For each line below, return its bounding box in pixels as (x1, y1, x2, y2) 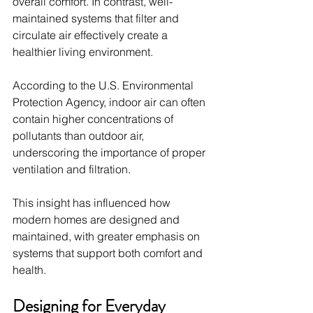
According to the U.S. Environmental (13, 78, 196, 92)
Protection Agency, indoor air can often (13, 94, 208, 109)
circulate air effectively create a (13, 27, 170, 42)
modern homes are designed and (13, 212, 182, 226)
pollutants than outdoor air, (13, 128, 147, 143)
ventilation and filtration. (13, 161, 131, 176)
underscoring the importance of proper (13, 145, 208, 159)
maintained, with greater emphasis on (13, 228, 203, 243)
